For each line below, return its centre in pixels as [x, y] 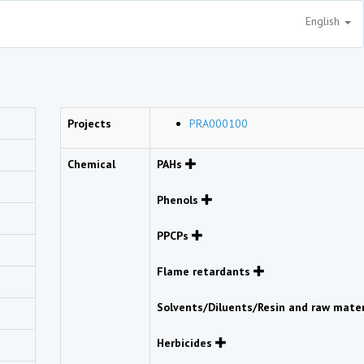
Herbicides [186, 343]
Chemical [91, 164]
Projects [89, 123]
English [324, 21]
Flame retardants [205, 271]
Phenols [179, 200]
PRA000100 [219, 123]
